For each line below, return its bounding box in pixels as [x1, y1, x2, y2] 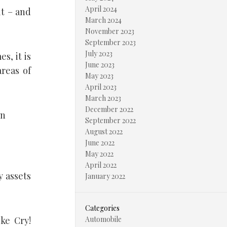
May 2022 [85, 149, 113, 159]
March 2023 [85, 93, 121, 103]
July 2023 [85, 49, 112, 58]
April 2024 [85, 4, 117, 14]
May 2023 [85, 71, 113, 81]
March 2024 [85, 15, 122, 25]
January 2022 [85, 171, 125, 181]
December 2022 [85, 104, 133, 114]
